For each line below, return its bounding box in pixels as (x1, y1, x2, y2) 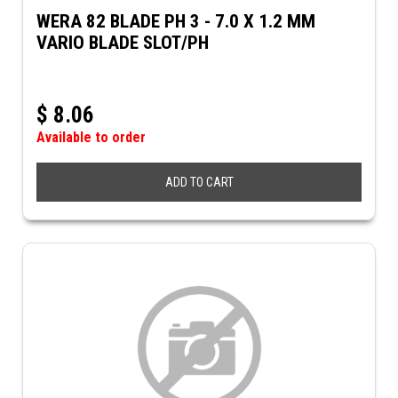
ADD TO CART (164, 175, 234, 189)
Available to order (36, 129, 146, 146)
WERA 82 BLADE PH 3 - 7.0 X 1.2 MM (36, 11, 315, 32)
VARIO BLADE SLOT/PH (36, 32, 209, 53)
